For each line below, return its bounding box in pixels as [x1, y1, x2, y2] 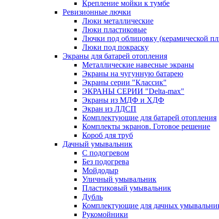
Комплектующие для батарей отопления [82, 113, 217, 122]
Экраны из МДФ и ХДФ [82, 96, 164, 104]
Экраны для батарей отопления [63, 52, 167, 60]
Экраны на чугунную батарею [82, 69, 183, 78]
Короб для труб [82, 131, 133, 139]
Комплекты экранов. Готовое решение [82, 122, 210, 131]
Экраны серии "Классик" [82, 78, 167, 87]
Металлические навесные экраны [82, 61, 194, 69]
